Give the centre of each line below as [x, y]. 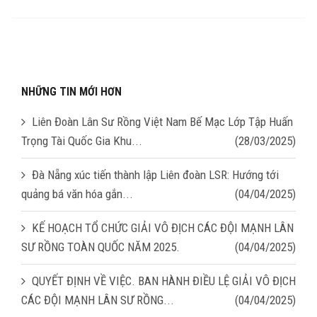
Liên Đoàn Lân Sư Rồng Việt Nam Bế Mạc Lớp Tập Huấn [162, 121]
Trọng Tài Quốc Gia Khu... [82, 140]
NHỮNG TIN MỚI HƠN [71, 91]
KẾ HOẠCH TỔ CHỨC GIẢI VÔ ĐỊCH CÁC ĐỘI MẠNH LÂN [163, 227]
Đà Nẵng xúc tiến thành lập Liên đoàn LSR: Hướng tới [155, 174]
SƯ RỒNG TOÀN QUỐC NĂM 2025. [100, 247]
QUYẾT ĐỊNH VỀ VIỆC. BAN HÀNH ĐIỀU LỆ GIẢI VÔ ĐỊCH [164, 281]
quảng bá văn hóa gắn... [77, 194]
